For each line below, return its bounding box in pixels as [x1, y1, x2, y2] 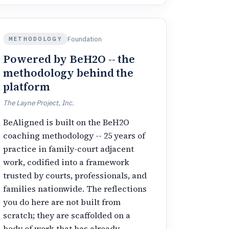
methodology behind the [3, 65, 134, 80]
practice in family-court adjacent [3, 143, 134, 154]
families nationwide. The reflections [3, 182, 147, 194]
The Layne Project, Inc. [3, 98, 75, 107]
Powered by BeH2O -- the [3, 51, 135, 66]
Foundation [67, 34, 102, 43]
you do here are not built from [3, 196, 121, 208]
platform [3, 79, 50, 94]
